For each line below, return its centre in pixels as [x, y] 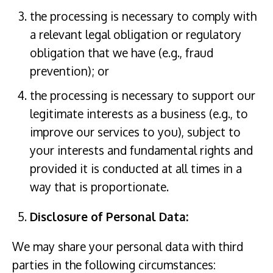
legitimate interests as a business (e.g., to [139, 113]
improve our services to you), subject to [135, 132]
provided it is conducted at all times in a [136, 168]
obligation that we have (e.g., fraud [121, 53]
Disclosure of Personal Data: [109, 217]
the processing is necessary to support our [142, 95]
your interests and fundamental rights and [141, 150]
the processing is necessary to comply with [143, 16]
